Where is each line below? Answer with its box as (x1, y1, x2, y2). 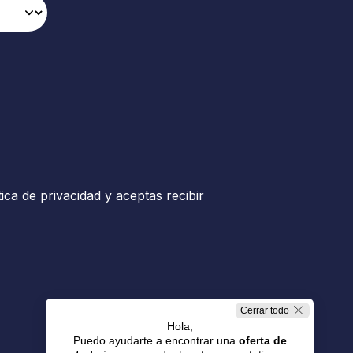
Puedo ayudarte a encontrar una (72, 334, 239, 347)
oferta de (238, 334, 287, 347)
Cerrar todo (240, 305, 289, 316)
